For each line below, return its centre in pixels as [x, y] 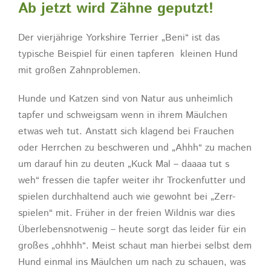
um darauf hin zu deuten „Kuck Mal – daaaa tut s [124, 164]
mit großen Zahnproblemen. [80, 70]
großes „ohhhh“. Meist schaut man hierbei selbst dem [135, 246]
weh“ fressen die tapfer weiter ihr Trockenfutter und [132, 180]
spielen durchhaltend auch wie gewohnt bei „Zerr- [127, 197]
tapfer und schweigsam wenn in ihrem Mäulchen [123, 115]
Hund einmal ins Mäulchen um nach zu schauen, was [132, 262]
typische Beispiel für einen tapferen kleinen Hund [128, 54]
